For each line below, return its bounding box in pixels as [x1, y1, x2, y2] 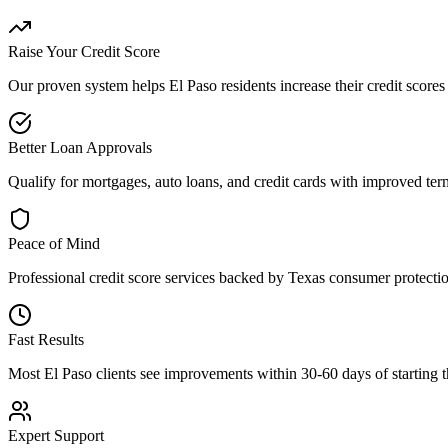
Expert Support [8, 426, 104, 444]
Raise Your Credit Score [8, 42, 160, 60]
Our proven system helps [8, 76, 169, 94]
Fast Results [8, 330, 84, 348]
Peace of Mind [8, 234, 100, 252]
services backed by [161, 268, 288, 286]
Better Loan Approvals [8, 138, 152, 156]
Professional [8, 268, 89, 286]
